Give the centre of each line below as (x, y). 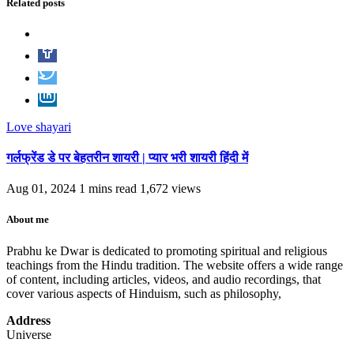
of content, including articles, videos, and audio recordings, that (164, 279)
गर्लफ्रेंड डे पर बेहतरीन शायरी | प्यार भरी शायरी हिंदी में (127, 158)
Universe (29, 334)
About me (28, 220)
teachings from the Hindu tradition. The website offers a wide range (175, 265)
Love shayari (39, 126)
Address (28, 320)
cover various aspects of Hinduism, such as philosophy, (144, 293)
